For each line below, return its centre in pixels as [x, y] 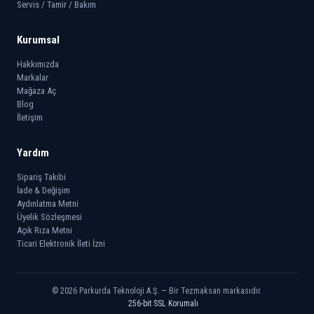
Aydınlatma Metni [48, 204]
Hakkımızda [38, 64]
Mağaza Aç [36, 91]
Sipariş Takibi [41, 177]
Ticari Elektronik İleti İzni [61, 244]
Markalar [33, 78]
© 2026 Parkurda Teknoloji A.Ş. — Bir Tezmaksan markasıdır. [157, 291]
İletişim [30, 118]
